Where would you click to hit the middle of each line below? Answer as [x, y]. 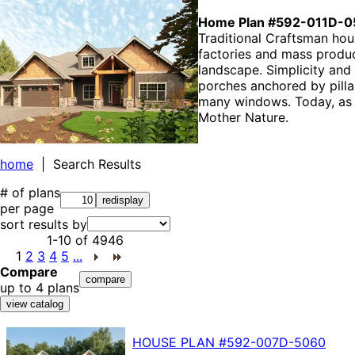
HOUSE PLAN [176, 342]
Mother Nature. [243, 117]
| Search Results [87, 164]
